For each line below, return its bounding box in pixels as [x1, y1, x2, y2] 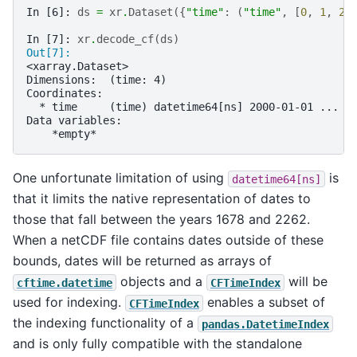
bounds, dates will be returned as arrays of [13, 253, 272, 269]
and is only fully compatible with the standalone [13, 335, 302, 352]
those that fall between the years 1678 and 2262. [13, 211, 310, 228]
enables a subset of [203, 294, 325, 311]
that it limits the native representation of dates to [13, 190, 311, 207]
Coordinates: [26, 87, 103, 100]
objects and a [116, 273, 206, 290]
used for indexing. [13, 294, 125, 311]
